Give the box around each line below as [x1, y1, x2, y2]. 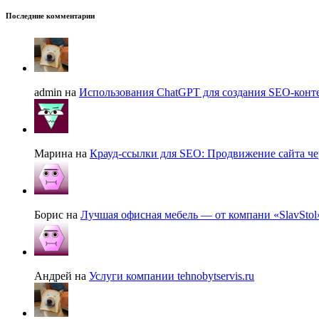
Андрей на [34, 270, 89, 283]
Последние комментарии [6, 11, 95, 21]
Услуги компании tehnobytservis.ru [89, 270, 254, 283]
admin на [34, 86, 79, 99]
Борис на [34, 209, 80, 221]
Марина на [34, 147, 90, 160]
